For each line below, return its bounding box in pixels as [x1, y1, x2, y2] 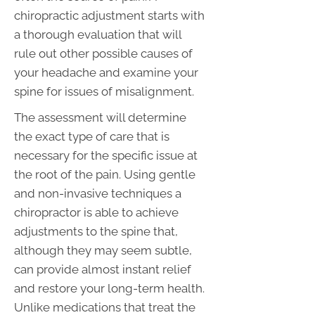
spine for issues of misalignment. [14, 84, 194, 98]
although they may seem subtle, [14, 243, 192, 257]
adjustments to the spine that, [14, 224, 178, 238]
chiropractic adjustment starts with [14, 8, 205, 22]
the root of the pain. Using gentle [14, 167, 195, 181]
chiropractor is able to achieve [14, 205, 179, 219]
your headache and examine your [14, 65, 198, 79]
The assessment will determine [14, 110, 186, 124]
